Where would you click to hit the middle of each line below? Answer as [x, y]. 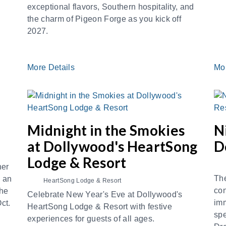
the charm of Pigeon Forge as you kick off [104, 19]
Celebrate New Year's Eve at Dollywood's [105, 194]
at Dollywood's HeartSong [112, 146]
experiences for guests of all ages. [91, 219]
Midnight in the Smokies [106, 130]
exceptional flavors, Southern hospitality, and [111, 7]
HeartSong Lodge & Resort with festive [100, 207]
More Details [52, 67]
